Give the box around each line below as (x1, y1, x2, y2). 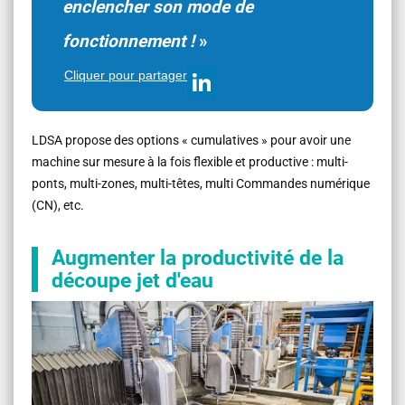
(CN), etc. (32, 197, 84, 212)
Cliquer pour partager (64, 67, 187, 82)
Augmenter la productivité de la (52, 245, 344, 270)
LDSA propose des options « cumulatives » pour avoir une (32, 132, 351, 147)
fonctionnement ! (62, 30, 194, 52)
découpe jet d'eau (52, 268, 213, 293)
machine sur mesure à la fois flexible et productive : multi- (32, 154, 348, 169)
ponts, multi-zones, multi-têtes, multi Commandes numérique (32, 175, 370, 191)
